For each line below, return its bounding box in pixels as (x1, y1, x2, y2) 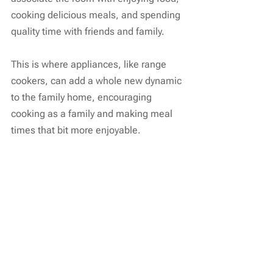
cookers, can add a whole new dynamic (11, 75, 184, 87)
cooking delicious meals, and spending (11, 9, 183, 21)
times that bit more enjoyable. (11, 124, 141, 136)
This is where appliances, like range (11, 58, 169, 71)
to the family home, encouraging (11, 91, 154, 104)
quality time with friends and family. (11, 26, 165, 38)
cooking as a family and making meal (11, 108, 175, 120)
